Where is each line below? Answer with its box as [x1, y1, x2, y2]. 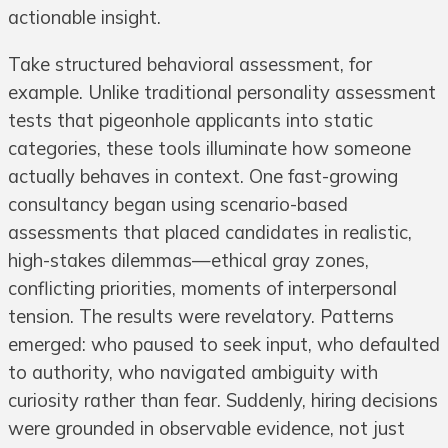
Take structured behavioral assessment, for [8, 52, 372, 76]
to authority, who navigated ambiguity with [8, 360, 378, 384]
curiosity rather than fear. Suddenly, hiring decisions [8, 388, 438, 412]
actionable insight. [8, 6, 161, 30]
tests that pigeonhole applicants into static [8, 108, 373, 132]
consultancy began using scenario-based [8, 192, 348, 216]
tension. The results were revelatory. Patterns [8, 304, 394, 328]
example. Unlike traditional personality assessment [8, 80, 436, 104]
